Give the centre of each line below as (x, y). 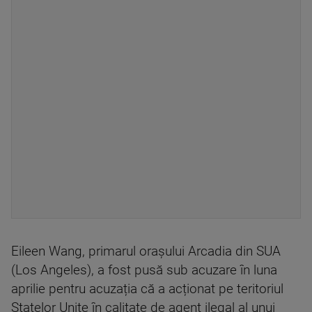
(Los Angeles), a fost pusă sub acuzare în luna (144, 271)
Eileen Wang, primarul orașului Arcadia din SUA (146, 252)
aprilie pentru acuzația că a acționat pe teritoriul (147, 289)
